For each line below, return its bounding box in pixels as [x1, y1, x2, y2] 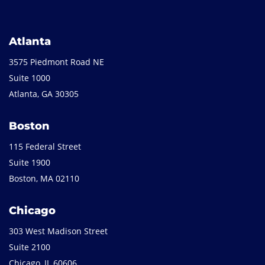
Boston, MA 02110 [9, 172, 79, 184]
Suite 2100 [9, 241, 50, 253]
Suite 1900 [9, 156, 50, 168]
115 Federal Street [9, 140, 81, 152]
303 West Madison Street [9, 225, 108, 237]
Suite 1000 [9, 72, 50, 83]
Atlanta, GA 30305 [9, 88, 79, 99]
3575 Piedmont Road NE [9, 56, 104, 67]
